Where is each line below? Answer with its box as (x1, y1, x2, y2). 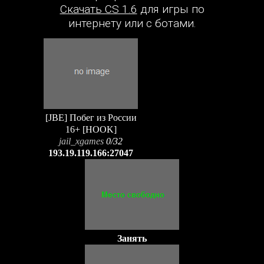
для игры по (137, 2, 204, 16)
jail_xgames (59, 136, 104, 146)
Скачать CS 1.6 (60, 2, 137, 16)
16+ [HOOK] (65, 124, 117, 134)
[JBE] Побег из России (45, 113, 137, 123)
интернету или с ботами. (68, 16, 196, 31)
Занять (117, 233, 147, 243)
